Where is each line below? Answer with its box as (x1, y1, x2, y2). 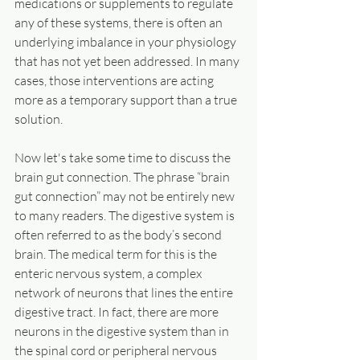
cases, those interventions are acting (14, 72, 216, 88)
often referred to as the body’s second (14, 227, 224, 243)
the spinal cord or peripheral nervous (14, 342, 219, 358)
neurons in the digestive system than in (14, 323, 231, 339)
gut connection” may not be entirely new (14, 188, 237, 204)
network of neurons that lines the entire (14, 284, 235, 301)
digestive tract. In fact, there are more (14, 304, 221, 320)
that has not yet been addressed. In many (14, 53, 242, 69)
